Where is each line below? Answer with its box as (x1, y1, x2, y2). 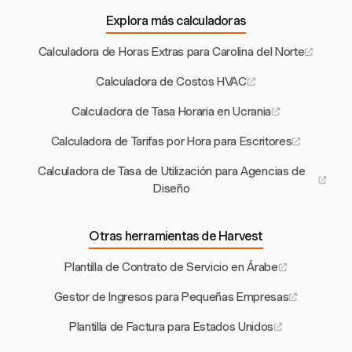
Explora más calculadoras (105, 13, 247, 29)
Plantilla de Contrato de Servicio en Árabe (64, 260, 278, 275)
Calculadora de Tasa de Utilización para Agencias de (37, 164, 306, 179)
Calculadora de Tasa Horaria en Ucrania (71, 104, 271, 119)
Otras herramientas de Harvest (89, 229, 263, 244)
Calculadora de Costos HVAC (96, 75, 247, 90)
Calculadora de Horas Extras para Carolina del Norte (38, 45, 305, 60)
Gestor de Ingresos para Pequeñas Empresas (53, 290, 289, 305)
